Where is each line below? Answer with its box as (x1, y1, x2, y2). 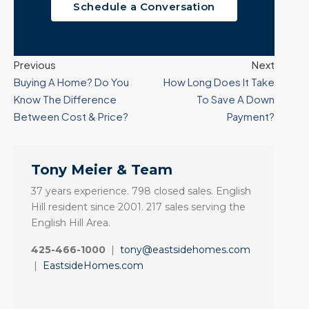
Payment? (227, 110, 275, 123)
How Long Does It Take (163, 75, 275, 89)
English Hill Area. (31, 217, 110, 230)
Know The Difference (14, 92, 117, 106)
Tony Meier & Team (31, 161, 172, 179)
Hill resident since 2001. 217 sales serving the (31, 201, 246, 214)
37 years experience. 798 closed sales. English (31, 185, 251, 198)
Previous (14, 58, 56, 72)
